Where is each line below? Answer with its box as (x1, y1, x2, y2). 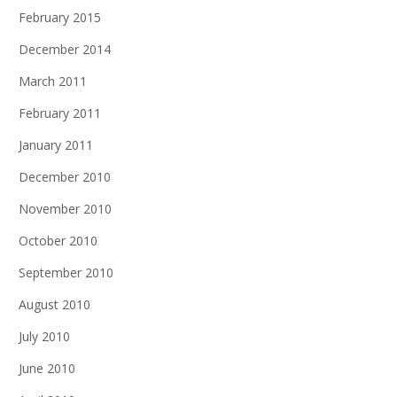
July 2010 (19, 328, 70, 345)
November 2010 (19, 200, 112, 217)
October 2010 (19, 232, 97, 249)
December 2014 (19, 41, 111, 58)
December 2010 (19, 168, 111, 185)
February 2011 (19, 105, 101, 121)
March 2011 (19, 73, 87, 90)
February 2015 (19, 9, 101, 26)
